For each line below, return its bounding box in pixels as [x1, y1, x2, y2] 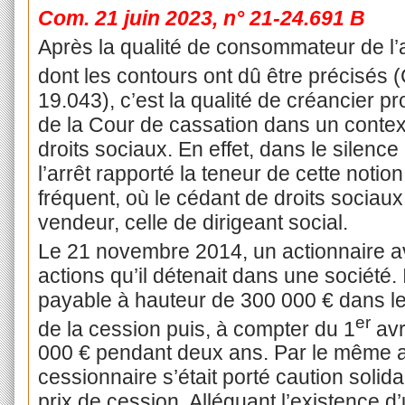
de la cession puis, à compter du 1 [37, 316, 355, 341]
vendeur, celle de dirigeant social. [37, 210, 348, 234]
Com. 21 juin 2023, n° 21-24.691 [37, 6, 344, 31]
